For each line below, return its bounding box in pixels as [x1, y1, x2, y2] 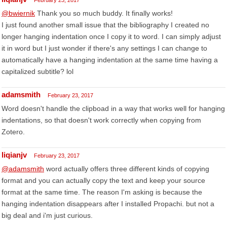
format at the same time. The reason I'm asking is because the [2, 188, 202, 196]
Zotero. [2, 128, 25, 136]
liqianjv [2, 150, 27, 159]
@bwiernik [2, 9, 35, 17]
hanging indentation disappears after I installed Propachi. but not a [2, 200, 214, 208]
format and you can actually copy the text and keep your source [2, 176, 205, 184]
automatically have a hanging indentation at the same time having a [2, 56, 218, 64]
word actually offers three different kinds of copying [44, 165, 209, 173]
